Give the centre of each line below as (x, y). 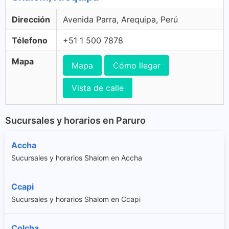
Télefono (30, 40)
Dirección (31, 19)
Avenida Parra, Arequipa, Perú (120, 19)
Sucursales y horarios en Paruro (75, 120)
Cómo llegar (137, 65)
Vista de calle (98, 88)
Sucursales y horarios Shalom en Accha (77, 157)
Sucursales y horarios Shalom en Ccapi (76, 199)
